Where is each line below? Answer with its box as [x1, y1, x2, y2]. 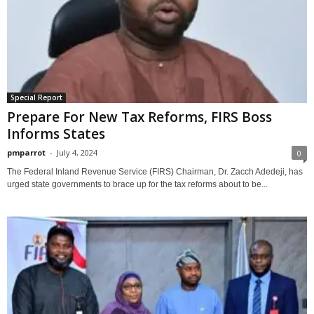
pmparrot [7, 146, 46, 158]
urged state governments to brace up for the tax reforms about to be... [7, 179, 268, 189]
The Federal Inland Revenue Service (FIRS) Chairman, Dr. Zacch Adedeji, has [7, 166, 303, 177]
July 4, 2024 [57, 146, 97, 158]
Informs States [7, 124, 105, 143]
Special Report [11, 92, 62, 102]
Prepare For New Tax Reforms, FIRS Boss [7, 107, 272, 126]
